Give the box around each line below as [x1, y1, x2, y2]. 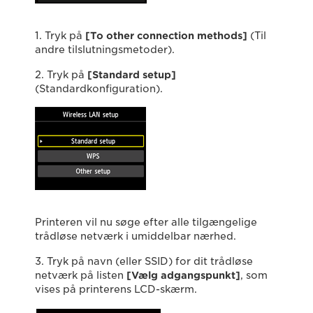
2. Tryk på [35, 69, 87, 80]
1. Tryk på [35, 30, 85, 41]
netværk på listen [35, 270, 126, 281]
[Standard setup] [87, 69, 176, 80]
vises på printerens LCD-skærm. [35, 284, 197, 295]
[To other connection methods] [85, 30, 247, 41]
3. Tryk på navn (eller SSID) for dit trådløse [35, 256, 253, 267]
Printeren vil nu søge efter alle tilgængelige [35, 217, 257, 228]
